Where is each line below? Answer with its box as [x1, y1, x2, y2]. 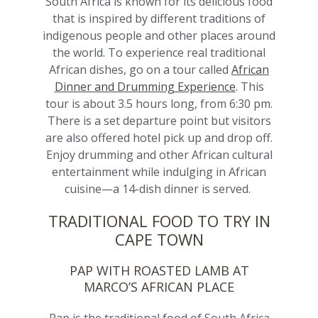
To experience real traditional [108, 45, 265, 61]
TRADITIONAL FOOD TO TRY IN [48, 210, 270, 232]
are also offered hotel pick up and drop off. [45, 130, 273, 146]
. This [235, 79, 264, 95]
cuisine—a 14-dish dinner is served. [65, 181, 253, 197]
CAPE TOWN [114, 229, 204, 251]
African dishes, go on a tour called [49, 62, 231, 78]
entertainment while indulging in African [52, 164, 266, 180]
